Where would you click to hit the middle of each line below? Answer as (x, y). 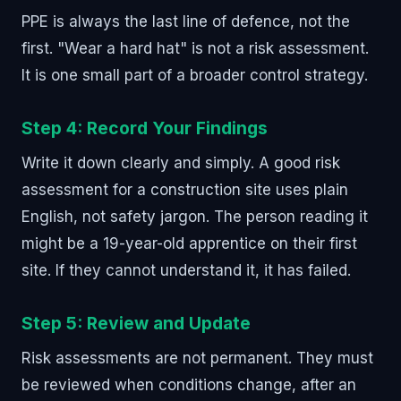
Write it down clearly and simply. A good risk (181, 162)
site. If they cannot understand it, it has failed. (186, 270)
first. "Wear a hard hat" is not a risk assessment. (195, 48)
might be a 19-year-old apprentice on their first (189, 243)
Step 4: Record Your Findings (145, 128)
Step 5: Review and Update (136, 323)
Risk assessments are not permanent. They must (197, 358)
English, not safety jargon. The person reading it (195, 216)
